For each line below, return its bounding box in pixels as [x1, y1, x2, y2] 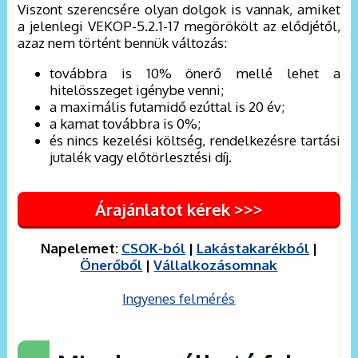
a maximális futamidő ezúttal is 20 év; [50, 98, 285, 116]
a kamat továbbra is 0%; [50, 115, 201, 133]
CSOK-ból [121, 239, 185, 257]
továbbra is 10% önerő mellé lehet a [50, 65, 340, 82]
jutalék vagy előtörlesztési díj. [50, 149, 233, 166]
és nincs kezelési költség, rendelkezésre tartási [50, 132, 340, 149]
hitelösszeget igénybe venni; [50, 82, 225, 99]
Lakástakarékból [196, 239, 309, 257]
